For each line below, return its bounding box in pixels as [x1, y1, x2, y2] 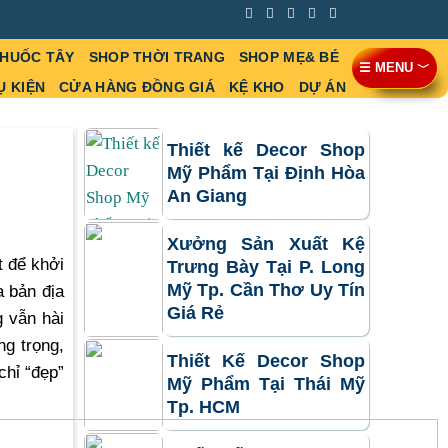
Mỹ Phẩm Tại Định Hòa [167, 163, 365, 184]
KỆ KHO [228, 79, 285, 96]
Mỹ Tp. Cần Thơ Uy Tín [167, 280, 365, 301]
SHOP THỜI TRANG [88, 49, 225, 66]
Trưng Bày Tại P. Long [167, 257, 365, 278]
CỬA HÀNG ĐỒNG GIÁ [59, 79, 215, 96]
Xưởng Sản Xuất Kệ [167, 234, 365, 255]
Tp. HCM [167, 397, 240, 418]
